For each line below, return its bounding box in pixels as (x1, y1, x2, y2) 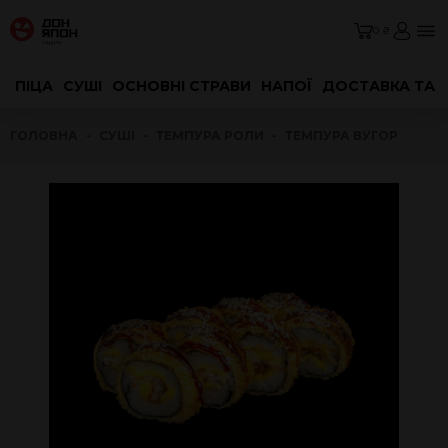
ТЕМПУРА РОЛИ (156, 128, 264, 143)
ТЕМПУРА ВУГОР (285, 128, 398, 143)
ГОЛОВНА (10, 128, 78, 143)
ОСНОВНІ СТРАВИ (112, 77, 251, 95)
